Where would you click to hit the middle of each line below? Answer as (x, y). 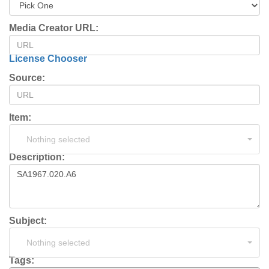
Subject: (28, 221)
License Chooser (48, 59)
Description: (37, 157)
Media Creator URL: (54, 28)
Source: (27, 78)
